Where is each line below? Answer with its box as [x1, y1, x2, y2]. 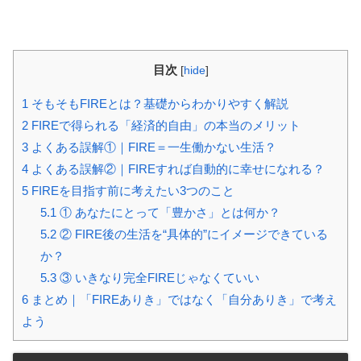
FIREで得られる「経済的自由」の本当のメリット [28, 118, 301, 133]
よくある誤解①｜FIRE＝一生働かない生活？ [28, 140, 276, 155]
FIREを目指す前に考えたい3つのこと [28, 184, 234, 198]
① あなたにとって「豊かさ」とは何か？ [56, 205, 280, 220]
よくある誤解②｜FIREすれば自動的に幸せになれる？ [28, 162, 325, 176]
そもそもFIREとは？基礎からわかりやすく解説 [28, 97, 288, 111]
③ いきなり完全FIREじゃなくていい [56, 271, 259, 285]
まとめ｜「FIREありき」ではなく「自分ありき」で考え [28, 293, 337, 307]
